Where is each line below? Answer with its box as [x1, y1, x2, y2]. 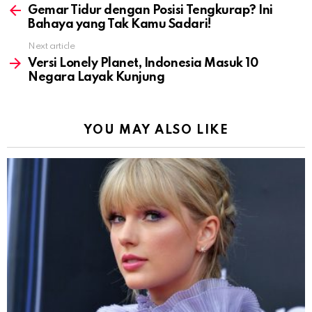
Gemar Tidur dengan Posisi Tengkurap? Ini [28, 4, 273, 17]
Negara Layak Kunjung [28, 71, 165, 84]
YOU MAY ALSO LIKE [83, 124, 229, 137]
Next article [28, 42, 75, 52]
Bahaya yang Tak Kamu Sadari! [28, 18, 212, 31]
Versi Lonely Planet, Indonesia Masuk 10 [28, 57, 258, 70]
